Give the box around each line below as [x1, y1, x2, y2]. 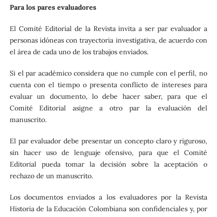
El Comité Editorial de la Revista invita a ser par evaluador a [9, 24, 208, 33]
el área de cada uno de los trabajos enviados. [9, 47, 148, 57]
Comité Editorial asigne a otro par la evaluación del [9, 104, 208, 113]
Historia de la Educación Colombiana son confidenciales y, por [9, 204, 208, 214]
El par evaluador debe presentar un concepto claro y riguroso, [9, 137, 208, 146]
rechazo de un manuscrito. [9, 171, 93, 181]
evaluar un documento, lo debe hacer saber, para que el [9, 92, 208, 101]
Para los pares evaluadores [9, 3, 96, 12]
